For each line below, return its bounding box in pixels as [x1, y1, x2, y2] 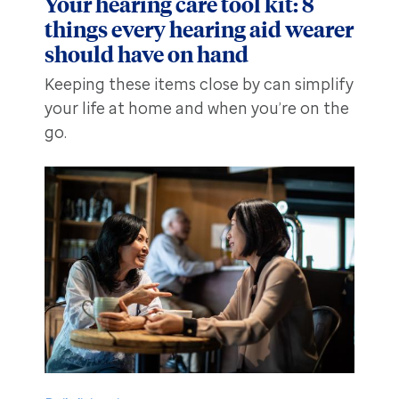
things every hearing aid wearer [44, 13, 354, 43]
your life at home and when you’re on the [44, 98, 349, 118]
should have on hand [44, 38, 248, 68]
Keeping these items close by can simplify [44, 74, 354, 94]
